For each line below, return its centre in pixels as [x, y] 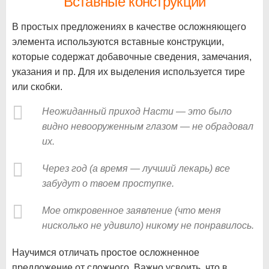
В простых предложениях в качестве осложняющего [129, 26]
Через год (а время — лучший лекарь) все [136, 168]
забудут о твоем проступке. [108, 183]
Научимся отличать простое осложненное [106, 252]
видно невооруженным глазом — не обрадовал [148, 126]
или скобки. [37, 86]
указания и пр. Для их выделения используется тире [128, 71]
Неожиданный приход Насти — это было [137, 111]
